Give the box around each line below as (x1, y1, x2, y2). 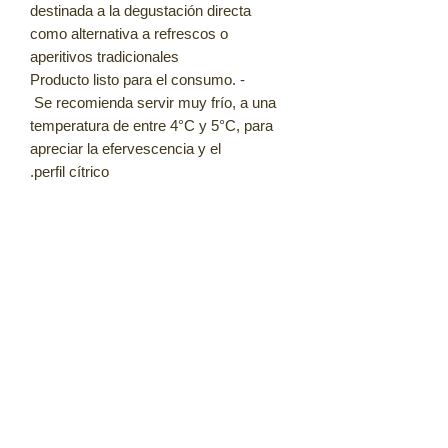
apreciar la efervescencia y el (30, 139, 221, 157)
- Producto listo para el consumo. (30, 70, 236, 88)
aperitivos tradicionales (30, 47, 179, 65)
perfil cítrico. (34, 162, 109, 180)
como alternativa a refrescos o (30, 24, 228, 42)
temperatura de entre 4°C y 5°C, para (30, 116, 273, 134)
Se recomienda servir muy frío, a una (34, 93, 276, 111)
